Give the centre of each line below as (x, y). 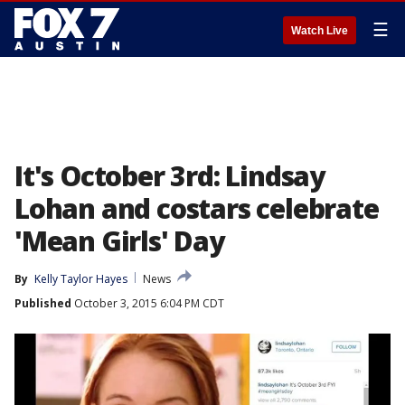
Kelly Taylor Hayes (81, 279)
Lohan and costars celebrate (197, 208)
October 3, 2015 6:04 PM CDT (148, 303)
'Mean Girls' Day (119, 241)
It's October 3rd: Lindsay (170, 176)
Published (43, 303)
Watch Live (320, 31)
